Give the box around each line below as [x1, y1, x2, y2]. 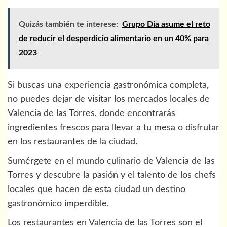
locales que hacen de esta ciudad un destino [8, 185, 185, 195]
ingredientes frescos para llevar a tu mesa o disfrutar [8, 123, 219, 133]
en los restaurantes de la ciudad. [8, 137, 137, 147]
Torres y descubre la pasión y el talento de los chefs [8, 171, 216, 180]
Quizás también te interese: [19, 20, 118, 29]
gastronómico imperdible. [8, 199, 109, 209]
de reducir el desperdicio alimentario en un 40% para [19, 34, 209, 43]
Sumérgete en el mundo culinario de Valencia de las [8, 157, 215, 166]
